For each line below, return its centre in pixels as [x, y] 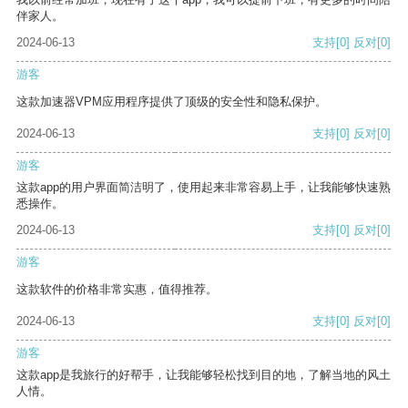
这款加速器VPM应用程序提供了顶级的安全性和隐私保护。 [172, 102]
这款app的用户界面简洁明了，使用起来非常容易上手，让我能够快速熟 [204, 188]
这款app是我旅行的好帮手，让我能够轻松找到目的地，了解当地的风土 [204, 375]
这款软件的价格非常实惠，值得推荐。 [117, 290]
